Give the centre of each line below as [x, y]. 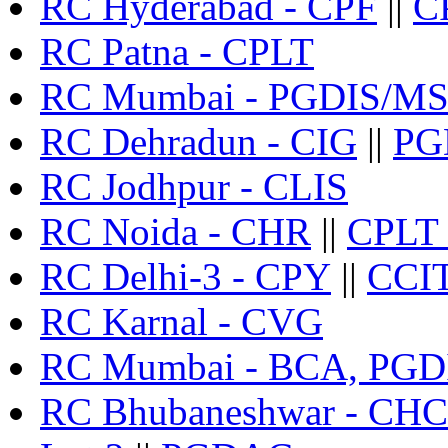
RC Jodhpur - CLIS [194, 187]
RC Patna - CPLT [177, 52]
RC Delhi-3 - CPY [185, 277]
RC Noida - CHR [175, 232]
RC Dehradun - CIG [198, 142]
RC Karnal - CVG [181, 322]
